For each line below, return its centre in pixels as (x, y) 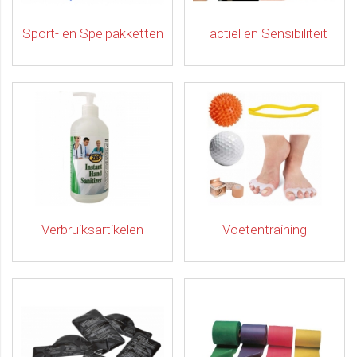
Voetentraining (265, 229)
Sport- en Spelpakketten (92, 33)
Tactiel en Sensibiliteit (265, 33)
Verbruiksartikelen (92, 229)
